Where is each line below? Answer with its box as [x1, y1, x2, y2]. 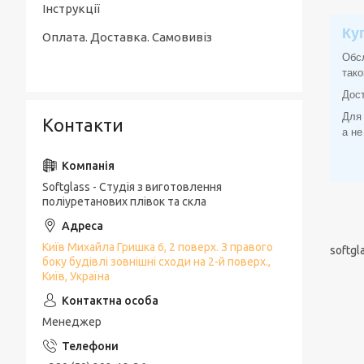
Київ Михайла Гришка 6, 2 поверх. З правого [42, 240, 273, 253]
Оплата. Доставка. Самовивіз [42, 30, 212, 44]
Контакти [42, 115, 123, 135]
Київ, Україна [42, 270, 110, 283]
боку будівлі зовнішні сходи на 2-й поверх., [42, 255, 271, 268]
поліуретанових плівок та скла [42, 195, 206, 208]
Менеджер [42, 315, 102, 328]
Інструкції [42, 2, 100, 15]
